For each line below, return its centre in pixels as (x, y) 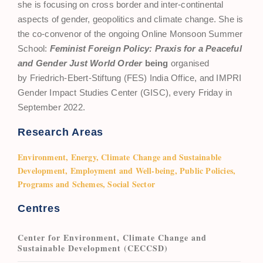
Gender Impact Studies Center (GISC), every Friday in (125, 93)
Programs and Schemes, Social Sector (86, 184)
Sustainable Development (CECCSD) (93, 248)
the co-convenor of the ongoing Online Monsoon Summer (130, 34)
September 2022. (51, 107)
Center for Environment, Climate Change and (112, 238)
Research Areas (62, 132)
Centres (39, 209)
